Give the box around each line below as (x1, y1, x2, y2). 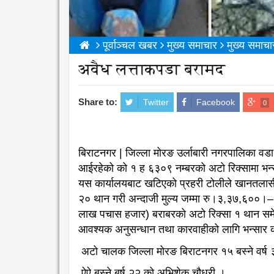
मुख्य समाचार (167, 39, 217, 52)
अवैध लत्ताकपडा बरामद (78, 61, 225, 79)
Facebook (196, 97, 235, 108)
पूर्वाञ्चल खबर (103, 39, 157, 52)
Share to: (78, 97, 117, 108)
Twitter (143, 97, 169, 108)
